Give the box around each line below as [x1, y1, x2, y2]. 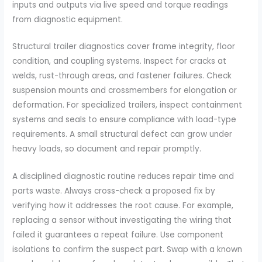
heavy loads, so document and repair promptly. [12, 143, 202, 155]
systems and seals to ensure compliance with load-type [12, 114, 237, 126]
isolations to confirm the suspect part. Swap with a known [12, 244, 243, 256]
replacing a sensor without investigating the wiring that [12, 215, 232, 226]
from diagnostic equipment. [12, 13, 123, 25]
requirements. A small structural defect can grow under [12, 129, 233, 140]
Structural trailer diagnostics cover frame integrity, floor [12, 41, 236, 53]
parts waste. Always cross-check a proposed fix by [12, 185, 216, 197]
